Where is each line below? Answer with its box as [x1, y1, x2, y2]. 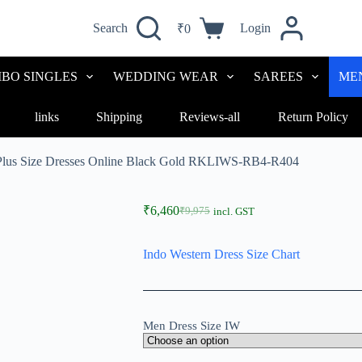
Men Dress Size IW [142, 319, 240, 333]
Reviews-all [179, 110, 241, 124]
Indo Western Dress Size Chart [142, 247, 300, 262]
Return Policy [277, 110, 348, 124]
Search [92, 21, 128, 35]
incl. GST [213, 206, 255, 218]
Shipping [96, 110, 143, 124]
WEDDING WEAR [112, 69, 218, 83]
